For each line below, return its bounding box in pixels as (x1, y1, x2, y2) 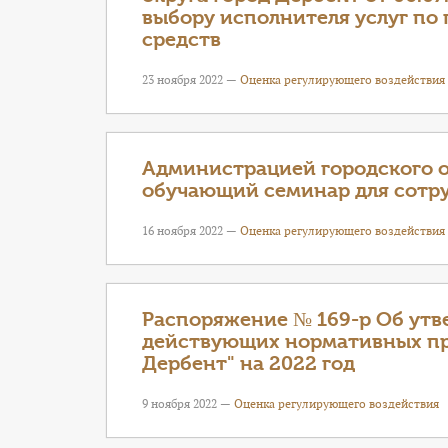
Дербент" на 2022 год (142, 352, 355, 375)
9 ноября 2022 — (142, 396, 234, 411)
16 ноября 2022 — (142, 223, 240, 238)
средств (142, 28, 221, 51)
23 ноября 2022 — (142, 72, 240, 87)
